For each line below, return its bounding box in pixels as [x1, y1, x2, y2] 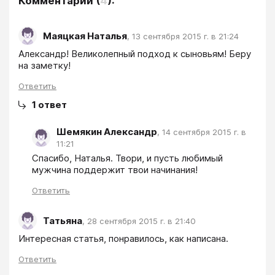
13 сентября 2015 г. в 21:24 [132, 31, 239, 41]
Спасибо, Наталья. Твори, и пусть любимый [32, 152, 223, 165]
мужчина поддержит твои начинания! [32, 164, 198, 176]
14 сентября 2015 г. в [162, 127, 246, 137]
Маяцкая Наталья [43, 29, 127, 42]
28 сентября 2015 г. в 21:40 [87, 215, 196, 226]
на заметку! [18, 60, 71, 72]
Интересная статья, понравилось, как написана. [18, 233, 228, 245]
